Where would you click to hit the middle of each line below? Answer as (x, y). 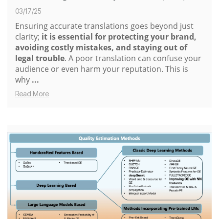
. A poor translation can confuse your (133, 58)
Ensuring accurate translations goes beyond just (104, 26)
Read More (32, 93)
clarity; (28, 36)
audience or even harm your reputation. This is (102, 69)
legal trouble (40, 58)
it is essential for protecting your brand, (119, 36)
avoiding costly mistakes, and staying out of (101, 47)
